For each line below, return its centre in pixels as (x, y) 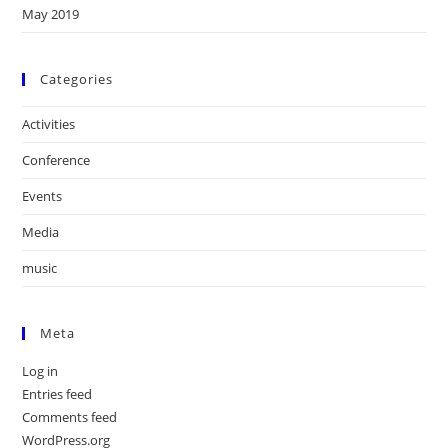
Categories (77, 79)
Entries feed (57, 394)
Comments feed (70, 417)
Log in (40, 371)
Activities (49, 124)
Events (42, 196)
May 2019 (51, 14)
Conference (56, 160)
